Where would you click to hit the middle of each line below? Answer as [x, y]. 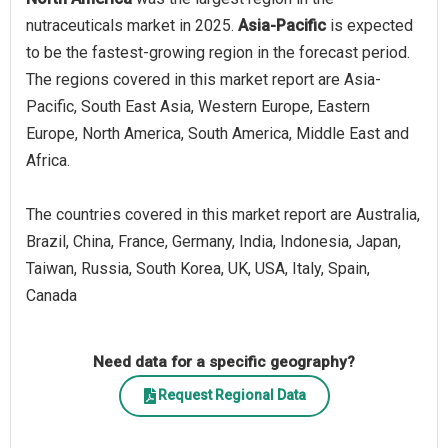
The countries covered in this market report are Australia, [223, 214]
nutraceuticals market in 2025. [132, 25]
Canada [51, 295]
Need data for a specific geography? [224, 361]
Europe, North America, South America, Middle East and [217, 133]
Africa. [48, 160]
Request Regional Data [232, 395]
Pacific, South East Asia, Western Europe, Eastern [198, 106]
